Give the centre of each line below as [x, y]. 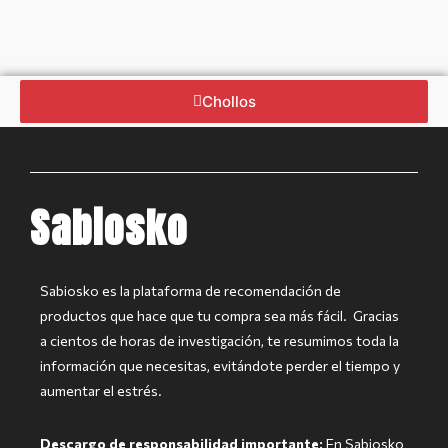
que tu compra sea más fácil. [260, 315]
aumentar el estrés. [101, 390]
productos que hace [103, 315]
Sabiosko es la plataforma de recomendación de [190, 290]
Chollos [228, 101]
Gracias [376, 315]
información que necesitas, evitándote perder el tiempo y [220, 365]
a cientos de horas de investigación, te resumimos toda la [219, 340]
